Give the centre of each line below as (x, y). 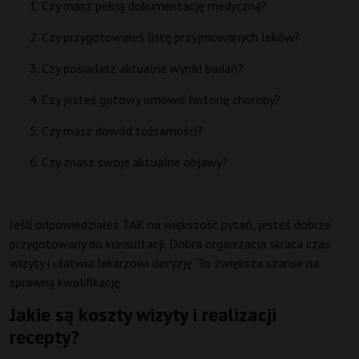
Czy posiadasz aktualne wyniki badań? (143, 69)
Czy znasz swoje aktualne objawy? (135, 162)
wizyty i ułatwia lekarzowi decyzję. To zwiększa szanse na (164, 263)
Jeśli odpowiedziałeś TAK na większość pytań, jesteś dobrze (170, 225)
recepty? (44, 337)
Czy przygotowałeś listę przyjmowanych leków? (171, 37)
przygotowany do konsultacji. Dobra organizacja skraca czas (170, 244)
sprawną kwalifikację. (66, 282)
